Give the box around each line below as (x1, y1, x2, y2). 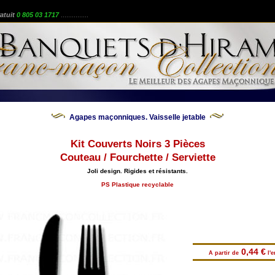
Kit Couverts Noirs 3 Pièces (70, 138, 205, 150)
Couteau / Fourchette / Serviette (60, 152, 215, 164)
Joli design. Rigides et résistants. (87, 168, 188, 175)
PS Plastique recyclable (101, 181, 174, 188)
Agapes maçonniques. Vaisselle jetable (69, 113, 206, 122)
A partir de (209, 250, 239, 256)
